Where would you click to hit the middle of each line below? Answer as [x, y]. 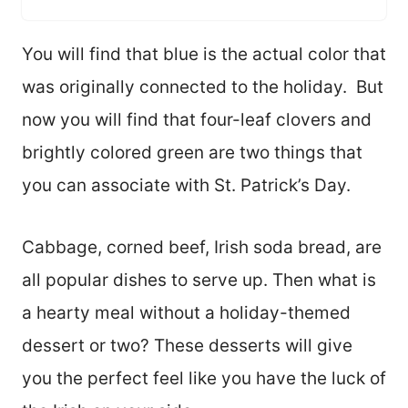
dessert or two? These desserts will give [187, 345]
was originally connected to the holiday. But [203, 87]
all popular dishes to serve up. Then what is [199, 280]
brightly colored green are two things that [192, 152]
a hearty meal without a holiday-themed [186, 312]
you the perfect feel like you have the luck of [204, 378]
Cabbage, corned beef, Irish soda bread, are [202, 247]
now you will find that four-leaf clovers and [197, 119]
